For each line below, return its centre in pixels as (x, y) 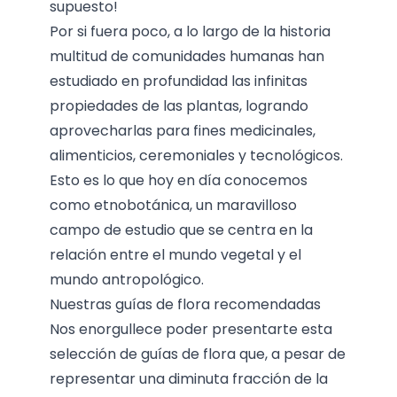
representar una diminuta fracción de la (189, 379)
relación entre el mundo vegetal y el (175, 255)
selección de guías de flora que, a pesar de (198, 354)
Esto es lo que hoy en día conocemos (179, 180)
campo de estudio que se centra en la (181, 230)
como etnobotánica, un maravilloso (173, 205)
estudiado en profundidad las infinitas (179, 81)
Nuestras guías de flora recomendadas (185, 304)
